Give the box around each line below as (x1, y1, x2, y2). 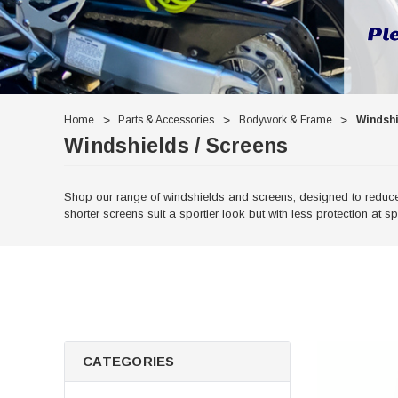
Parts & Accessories (118, 113, 215, 126)
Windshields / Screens (64, 133, 289, 157)
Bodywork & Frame (238, 113, 332, 126)
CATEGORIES (83, 353, 175, 369)
